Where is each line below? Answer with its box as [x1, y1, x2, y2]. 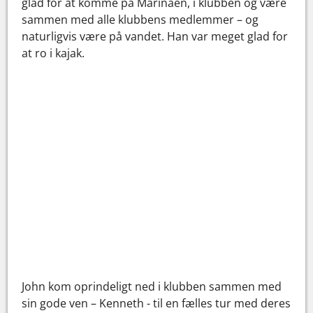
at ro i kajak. [22, 45, 85, 61]
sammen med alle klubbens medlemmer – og [22, 11, 259, 27]
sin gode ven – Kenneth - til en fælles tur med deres [22, 295, 291, 311]
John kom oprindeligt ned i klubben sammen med [22, 278, 282, 294]
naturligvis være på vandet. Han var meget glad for [22, 28, 289, 44]
